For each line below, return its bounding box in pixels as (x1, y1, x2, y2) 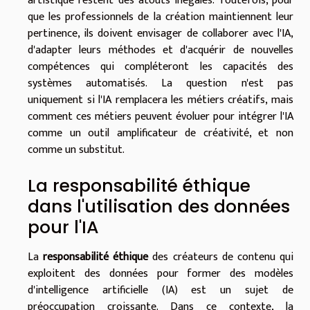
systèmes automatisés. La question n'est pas (28, 74, 293, 93)
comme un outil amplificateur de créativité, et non (28, 124, 293, 143)
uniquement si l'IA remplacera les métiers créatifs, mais (28, 91, 293, 110)
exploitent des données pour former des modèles (28, 264, 293, 284)
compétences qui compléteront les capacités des (28, 57, 293, 77)
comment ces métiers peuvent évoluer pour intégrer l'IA (28, 107, 293, 127)
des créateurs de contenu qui (148, 248, 294, 267)
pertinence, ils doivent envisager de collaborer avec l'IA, (28, 24, 293, 44)
